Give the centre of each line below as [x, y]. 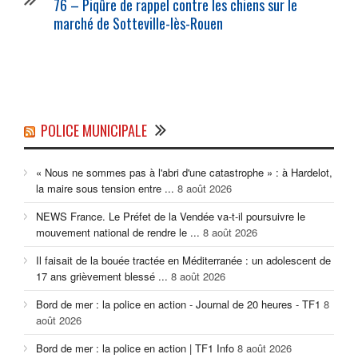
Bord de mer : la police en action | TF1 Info [135, 348]
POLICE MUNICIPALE [94, 131]
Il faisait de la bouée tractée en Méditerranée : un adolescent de [183, 261]
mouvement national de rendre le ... [118, 233]
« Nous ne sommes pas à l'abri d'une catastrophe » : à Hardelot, [184, 173]
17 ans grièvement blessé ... [102, 276]
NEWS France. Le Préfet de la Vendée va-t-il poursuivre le [171, 217]
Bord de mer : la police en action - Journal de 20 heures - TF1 [178, 304]
